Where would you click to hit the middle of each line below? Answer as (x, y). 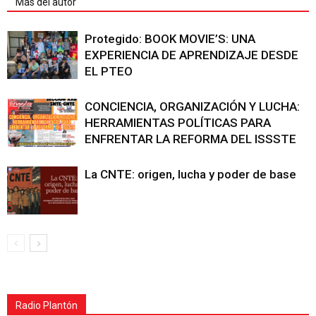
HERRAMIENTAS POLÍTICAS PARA (178, 122)
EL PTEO (109, 71)
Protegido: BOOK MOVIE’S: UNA (170, 38)
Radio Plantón (47, 305)
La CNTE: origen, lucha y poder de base (190, 174)
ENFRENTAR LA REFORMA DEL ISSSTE (190, 139)
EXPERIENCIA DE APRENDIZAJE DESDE (192, 55)
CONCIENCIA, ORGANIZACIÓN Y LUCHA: (192, 106)
